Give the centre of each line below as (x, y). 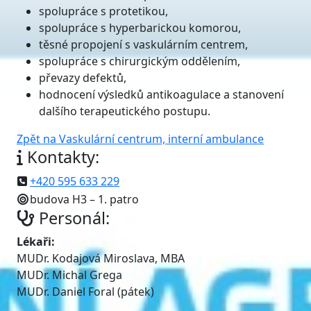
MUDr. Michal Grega (69, 275)
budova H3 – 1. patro (84, 199)
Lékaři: (36, 242)
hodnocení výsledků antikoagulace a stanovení (161, 94)
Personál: (72, 218)
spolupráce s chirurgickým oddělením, (140, 61)
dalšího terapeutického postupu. (125, 111)
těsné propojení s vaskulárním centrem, (143, 44)
